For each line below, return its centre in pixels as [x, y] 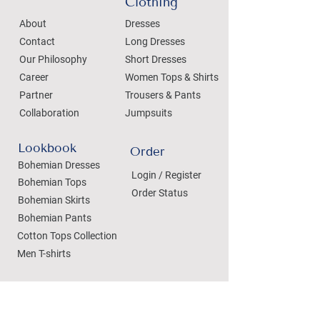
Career [34, 77]
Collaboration [49, 112]
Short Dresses [156, 59]
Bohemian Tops [52, 182]
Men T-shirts [44, 253]
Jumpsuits [149, 112]
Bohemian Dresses [59, 165]
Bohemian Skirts [54, 200]
